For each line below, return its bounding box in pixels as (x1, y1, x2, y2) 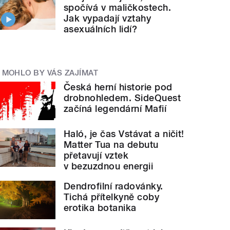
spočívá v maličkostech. (64, 2, 171, 13)
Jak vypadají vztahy (64, 12, 151, 24)
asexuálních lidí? (64, 23, 138, 34)
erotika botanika (64, 202, 137, 214)
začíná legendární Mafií (64, 103, 167, 114)
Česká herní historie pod (64, 82, 172, 93)
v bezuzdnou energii (64, 161, 154, 172)
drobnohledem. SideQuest (64, 92, 181, 104)
